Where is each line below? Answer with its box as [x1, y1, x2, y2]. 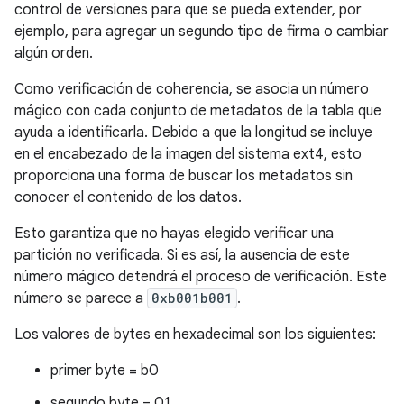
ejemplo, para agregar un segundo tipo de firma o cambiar [14, 23, 389, 41]
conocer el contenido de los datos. [14, 188, 242, 207]
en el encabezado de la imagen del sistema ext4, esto [14, 145, 362, 164]
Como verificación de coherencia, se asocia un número [14, 80, 369, 99]
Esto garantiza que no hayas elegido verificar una [14, 225, 334, 243]
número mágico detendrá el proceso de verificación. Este [14, 268, 387, 287]
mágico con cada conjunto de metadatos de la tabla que [14, 102, 381, 121]
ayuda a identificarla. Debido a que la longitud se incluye [14, 124, 372, 142]
